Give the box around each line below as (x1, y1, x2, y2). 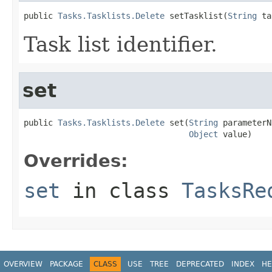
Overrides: (24, 150, 128, 171)
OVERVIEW (4, 259, 42, 268)
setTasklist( (165, 10, 228, 21)
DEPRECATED (176, 259, 224, 268)
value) (218, 129, 252, 139)
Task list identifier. (24, 32, 217, 56)
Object (189, 129, 218, 139)
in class (60, 178, 182, 203)
